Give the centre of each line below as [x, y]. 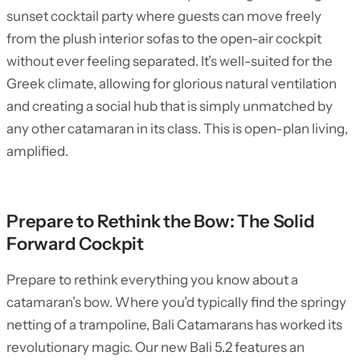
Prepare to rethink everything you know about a [152, 280]
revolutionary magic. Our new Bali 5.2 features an [155, 347]
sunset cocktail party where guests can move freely [164, 16]
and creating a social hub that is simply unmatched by [170, 106]
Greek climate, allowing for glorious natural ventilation [172, 84]
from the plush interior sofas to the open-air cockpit [164, 39]
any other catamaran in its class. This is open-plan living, [177, 129]
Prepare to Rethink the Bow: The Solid [161, 221]
